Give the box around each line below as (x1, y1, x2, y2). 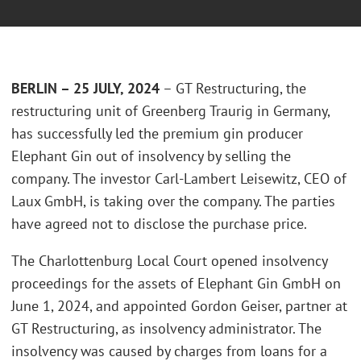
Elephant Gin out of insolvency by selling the (11, 147, 291, 166)
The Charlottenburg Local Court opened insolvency (11, 251, 327, 270)
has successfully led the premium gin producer (11, 124, 303, 143)
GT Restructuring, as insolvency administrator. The (11, 318, 322, 338)
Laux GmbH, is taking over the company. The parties (11, 192, 335, 211)
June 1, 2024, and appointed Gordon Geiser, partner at (11, 296, 347, 315)
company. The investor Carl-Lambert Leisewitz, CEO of (11, 169, 346, 189)
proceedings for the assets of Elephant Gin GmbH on (11, 273, 341, 293)
